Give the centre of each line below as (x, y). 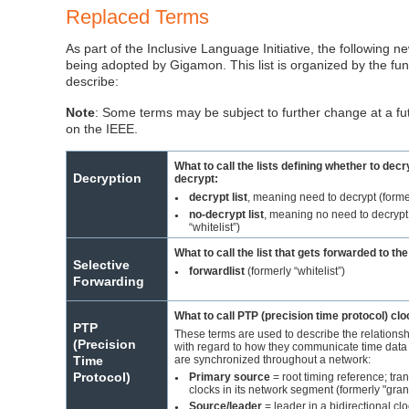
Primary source (230, 377)
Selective (102, 264)
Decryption (108, 178)
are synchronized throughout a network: (273, 359)
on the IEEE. (102, 129)
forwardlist (217, 271)
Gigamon (197, 65)
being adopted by (118, 65)
